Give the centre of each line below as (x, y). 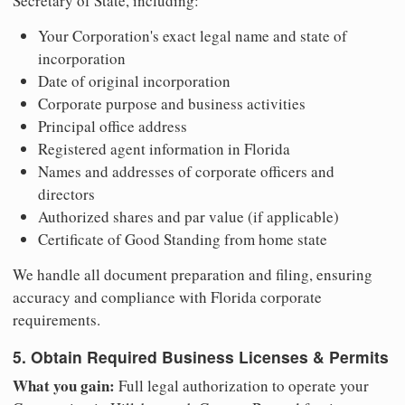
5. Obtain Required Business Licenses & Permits (201, 356)
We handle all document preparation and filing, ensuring (193, 275)
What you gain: (64, 385)
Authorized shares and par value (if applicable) (188, 217)
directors (66, 194)
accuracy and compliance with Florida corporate (167, 297)
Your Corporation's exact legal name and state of (193, 36)
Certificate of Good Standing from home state (183, 240)
